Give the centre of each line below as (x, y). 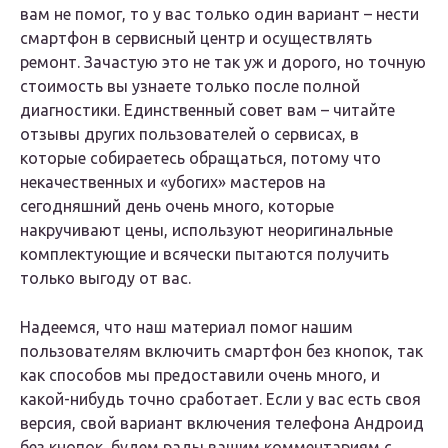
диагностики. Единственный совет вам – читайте (207, 110)
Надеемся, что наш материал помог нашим (186, 327)
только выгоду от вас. (105, 278)
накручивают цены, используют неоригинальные (206, 230)
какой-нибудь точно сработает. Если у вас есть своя (220, 399)
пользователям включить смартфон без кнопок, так (221, 351)
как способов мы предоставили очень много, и (200, 375)
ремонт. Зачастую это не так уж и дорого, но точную (223, 62)
